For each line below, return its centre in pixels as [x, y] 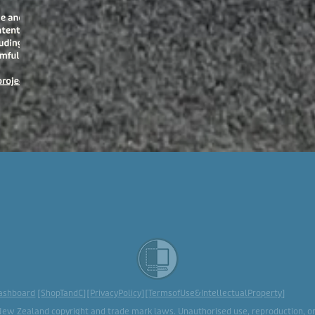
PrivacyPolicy [116, 293]
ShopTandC [62, 293]
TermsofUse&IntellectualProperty [216, 293]
